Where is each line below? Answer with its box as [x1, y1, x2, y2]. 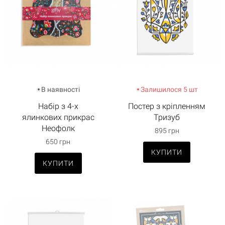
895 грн [154, 127, 179, 135]
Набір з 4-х [38, 101, 78, 111]
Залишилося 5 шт [141, 85, 198, 93]
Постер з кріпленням [128, 101, 206, 111]
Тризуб [154, 113, 180, 122]
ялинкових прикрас [22, 113, 94, 122]
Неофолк [41, 124, 75, 133]
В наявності [41, 85, 80, 93]
